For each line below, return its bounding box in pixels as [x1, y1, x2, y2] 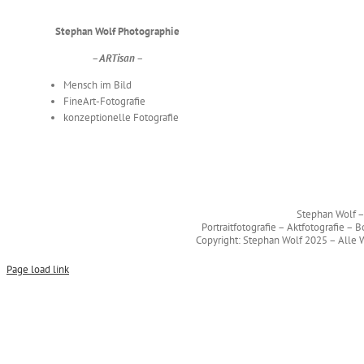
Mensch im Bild [63, 78, 132, 92]
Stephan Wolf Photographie [55, 24, 180, 38]
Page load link [6, 262, 69, 276]
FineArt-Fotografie [63, 94, 145, 108]
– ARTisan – [92, 51, 143, 65]
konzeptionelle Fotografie [63, 110, 179, 124]
